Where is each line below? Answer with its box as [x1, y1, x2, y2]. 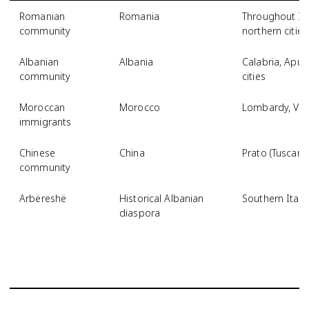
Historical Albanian [119, 192, 204, 205]
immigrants [19, 115, 72, 128]
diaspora [119, 206, 161, 219]
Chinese [19, 146, 55, 159]
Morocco [119, 101, 160, 114]
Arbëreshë [19, 192, 67, 205]
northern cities [242, 24, 308, 37]
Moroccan [19, 101, 66, 114]
